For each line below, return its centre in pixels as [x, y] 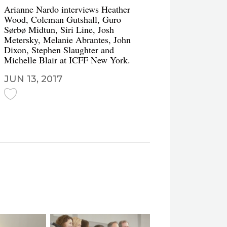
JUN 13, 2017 [33, 79]
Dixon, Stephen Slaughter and [59, 50]
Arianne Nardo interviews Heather [67, 9]
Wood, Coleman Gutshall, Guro [63, 19]
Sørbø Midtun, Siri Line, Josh [59, 29]
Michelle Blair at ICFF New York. [67, 60]
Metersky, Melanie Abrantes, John [67, 40]
